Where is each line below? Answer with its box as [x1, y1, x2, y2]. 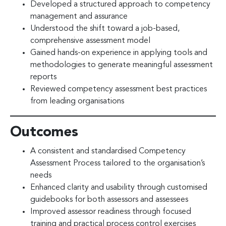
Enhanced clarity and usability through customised [30, 183, 207, 192]
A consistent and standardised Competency [30, 147, 186, 155]
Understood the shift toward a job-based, [30, 24, 180, 33]
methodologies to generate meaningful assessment [30, 61, 213, 69]
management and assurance [30, 12, 128, 21]
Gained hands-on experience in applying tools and [30, 48, 207, 57]
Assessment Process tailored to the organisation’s [30, 159, 205, 167]
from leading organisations [30, 97, 124, 105]
